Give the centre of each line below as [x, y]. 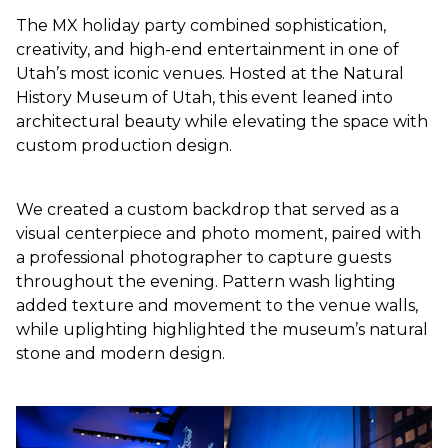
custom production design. [124, 146]
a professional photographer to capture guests [203, 258]
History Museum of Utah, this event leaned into [204, 98]
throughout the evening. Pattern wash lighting [206, 282]
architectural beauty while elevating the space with [222, 122]
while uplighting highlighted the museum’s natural [222, 330]
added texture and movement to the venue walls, [217, 306]
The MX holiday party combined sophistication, [201, 26]
